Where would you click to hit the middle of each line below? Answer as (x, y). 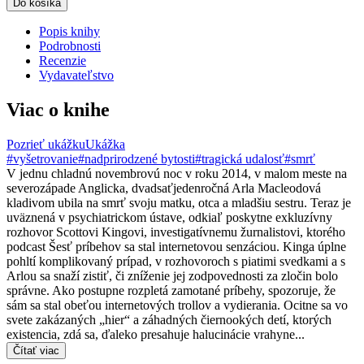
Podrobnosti (70, 46)
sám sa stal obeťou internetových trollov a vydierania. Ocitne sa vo (177, 305)
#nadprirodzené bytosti (136, 159)
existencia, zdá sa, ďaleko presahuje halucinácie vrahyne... (156, 335)
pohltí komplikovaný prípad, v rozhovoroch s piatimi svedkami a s (176, 262)
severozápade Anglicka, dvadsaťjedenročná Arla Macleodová (164, 188)
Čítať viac (36, 351)
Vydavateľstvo (76, 76)
